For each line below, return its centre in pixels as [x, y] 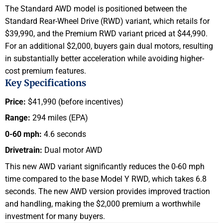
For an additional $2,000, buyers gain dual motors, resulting [109, 46]
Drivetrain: [24, 150]
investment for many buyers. [55, 216]
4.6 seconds [64, 134]
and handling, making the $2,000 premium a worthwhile [103, 204]
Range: [18, 118]
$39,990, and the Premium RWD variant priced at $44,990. [106, 34]
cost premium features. [46, 71]
